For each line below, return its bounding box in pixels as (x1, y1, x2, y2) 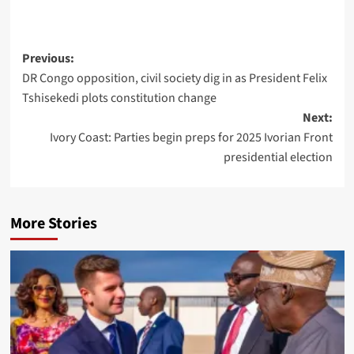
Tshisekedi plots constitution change (21, 88, 217, 107)
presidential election (223, 148, 333, 166)
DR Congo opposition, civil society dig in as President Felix (21, 69, 327, 87)
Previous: (21, 49, 74, 67)
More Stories (9, 212, 97, 235)
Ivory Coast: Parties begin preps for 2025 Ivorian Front (49, 128, 333, 146)
